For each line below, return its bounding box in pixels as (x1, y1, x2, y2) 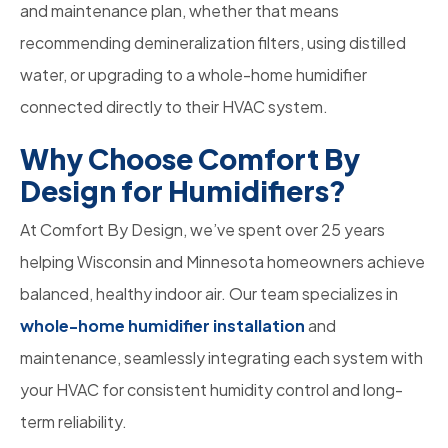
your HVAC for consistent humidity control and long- (20, 379, 403, 401)
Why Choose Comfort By (20, 141, 360, 177)
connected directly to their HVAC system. (20, 96, 328, 118)
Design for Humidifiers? (20, 173, 346, 209)
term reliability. (20, 411, 127, 433)
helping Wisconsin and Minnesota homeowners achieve (20, 251, 425, 273)
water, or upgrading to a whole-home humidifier (20, 64, 367, 86)
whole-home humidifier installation (20, 315, 305, 337)
